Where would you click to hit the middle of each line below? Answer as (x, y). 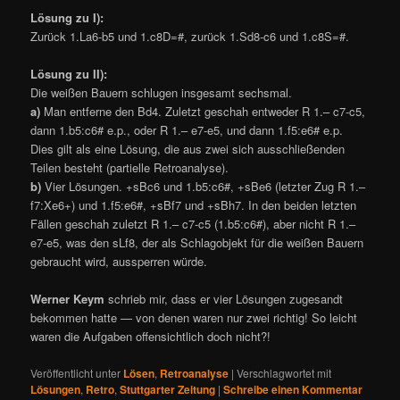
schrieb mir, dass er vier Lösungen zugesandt (224, 299)
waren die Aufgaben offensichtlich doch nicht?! (151, 337)
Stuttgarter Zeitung (168, 389)
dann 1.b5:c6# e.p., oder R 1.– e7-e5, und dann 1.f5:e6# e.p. (187, 130)
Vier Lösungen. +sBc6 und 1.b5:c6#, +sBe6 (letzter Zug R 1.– (204, 187)
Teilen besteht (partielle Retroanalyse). (130, 168)
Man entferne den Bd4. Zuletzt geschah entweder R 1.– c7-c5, (203, 112)
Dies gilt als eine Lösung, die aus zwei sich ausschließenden (188, 149)
